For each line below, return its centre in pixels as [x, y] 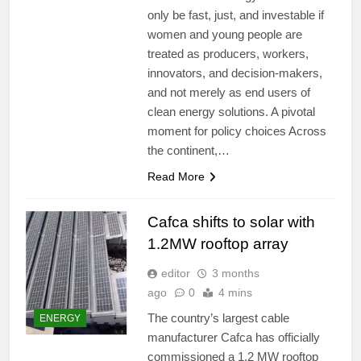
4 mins [235, 293]
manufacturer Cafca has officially [233, 338]
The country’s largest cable [218, 318]
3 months [235, 274]
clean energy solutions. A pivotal [231, 112]
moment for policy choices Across [237, 131]
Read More [176, 177]
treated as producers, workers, [228, 54]
